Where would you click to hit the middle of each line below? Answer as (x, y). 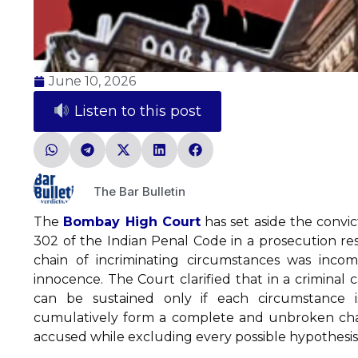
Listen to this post (135, 111)
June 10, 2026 (92, 82)
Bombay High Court (132, 222)
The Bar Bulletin (139, 191)
